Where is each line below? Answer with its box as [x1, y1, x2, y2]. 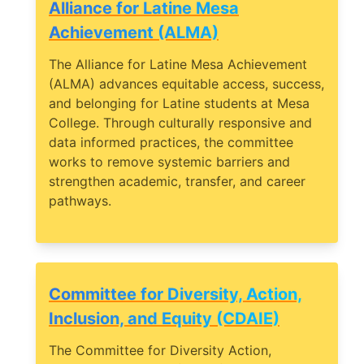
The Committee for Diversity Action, [49, 342, 271, 359]
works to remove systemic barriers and [49, 154, 290, 171]
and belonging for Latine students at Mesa [49, 95, 310, 112]
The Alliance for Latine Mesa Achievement [49, 56, 307, 73]
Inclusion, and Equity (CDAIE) [49, 309, 279, 329]
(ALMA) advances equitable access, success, [49, 76, 324, 93]
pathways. [49, 193, 111, 210]
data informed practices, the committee [49, 134, 293, 151]
